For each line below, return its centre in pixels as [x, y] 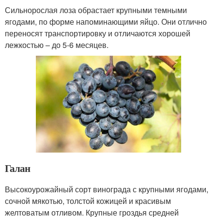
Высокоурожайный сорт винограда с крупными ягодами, [107, 189]
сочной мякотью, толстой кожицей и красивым [88, 201]
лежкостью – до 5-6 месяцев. [57, 45]
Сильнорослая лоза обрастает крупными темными [96, 10]
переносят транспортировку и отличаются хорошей [98, 33]
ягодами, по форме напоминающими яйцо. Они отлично [106, 21]
